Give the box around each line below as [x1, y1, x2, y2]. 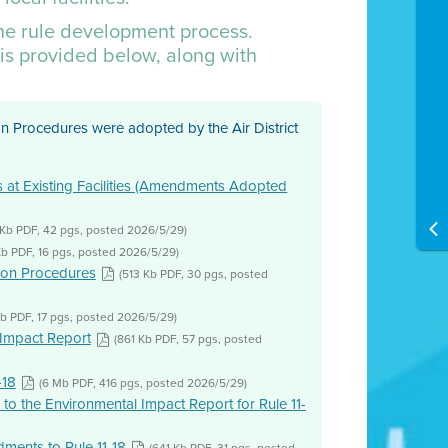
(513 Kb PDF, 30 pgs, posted [118, 264, 268, 283]
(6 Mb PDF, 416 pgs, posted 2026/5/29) [38, 373, 247, 392]
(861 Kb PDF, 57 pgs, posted [113, 330, 262, 349]
